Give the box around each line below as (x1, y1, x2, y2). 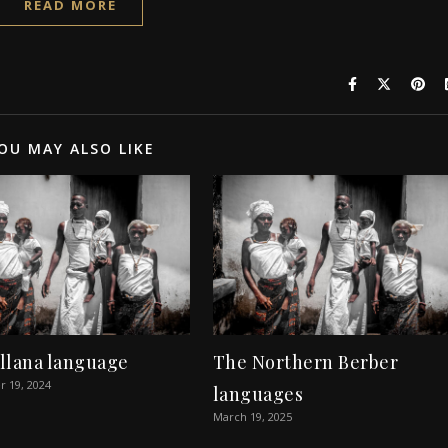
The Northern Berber (212, 349, 399, 374)
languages (212, 381, 304, 406)
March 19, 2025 (212, 408, 292, 424)
